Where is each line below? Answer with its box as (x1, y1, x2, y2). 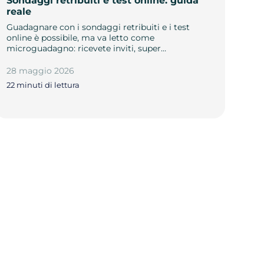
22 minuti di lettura (6, 80, 80, 90)
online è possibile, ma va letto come (6, 32, 154, 43)
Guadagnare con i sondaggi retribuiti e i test (6, 21, 190, 32)
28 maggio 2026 (6, 65, 74, 76)
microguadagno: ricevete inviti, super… (6, 42, 166, 54)
